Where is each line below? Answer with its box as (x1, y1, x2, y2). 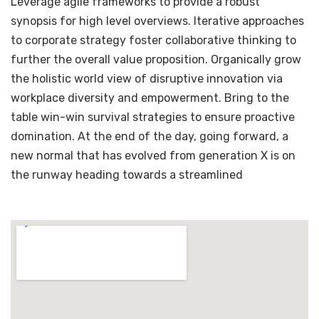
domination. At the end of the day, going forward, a (11, 130, 288, 143)
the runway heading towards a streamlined (11, 168, 243, 182)
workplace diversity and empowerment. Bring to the (11, 91, 289, 105)
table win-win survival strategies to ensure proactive (11, 110, 295, 124)
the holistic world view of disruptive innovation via (11, 72, 283, 85)
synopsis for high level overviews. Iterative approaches (11, 14, 304, 28)
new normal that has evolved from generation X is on (11, 149, 296, 162)
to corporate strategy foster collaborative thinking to (11, 33, 296, 47)
